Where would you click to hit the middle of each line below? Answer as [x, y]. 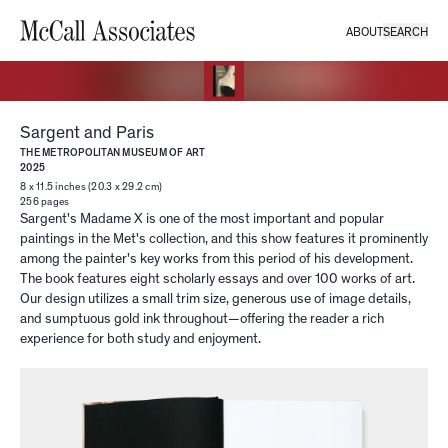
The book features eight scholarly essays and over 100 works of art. [217, 278]
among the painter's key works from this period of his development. [216, 258]
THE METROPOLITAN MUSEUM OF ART [113, 152]
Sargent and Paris [87, 131]
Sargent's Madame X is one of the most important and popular [202, 218]
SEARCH [405, 30]
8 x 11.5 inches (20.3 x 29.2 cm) [91, 186]
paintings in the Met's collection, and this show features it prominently [224, 238]
